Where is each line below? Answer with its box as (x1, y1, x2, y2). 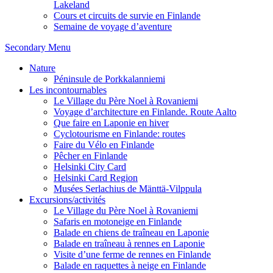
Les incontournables (29, 85, 107, 95)
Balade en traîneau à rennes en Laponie (54, 238, 205, 249)
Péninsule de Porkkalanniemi (54, 74, 165, 84)
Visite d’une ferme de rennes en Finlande (54, 249, 211, 260)
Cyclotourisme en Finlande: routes (54, 129, 185, 139)
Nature (29, 63, 55, 73)
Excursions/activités (29, 194, 105, 205)
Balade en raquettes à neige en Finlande (54, 260, 206, 271)
